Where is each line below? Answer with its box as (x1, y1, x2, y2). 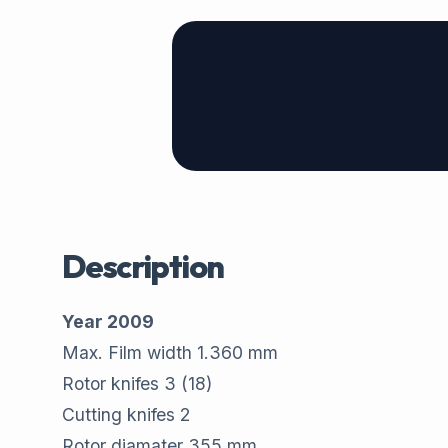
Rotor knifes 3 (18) (62, 373, 212, 395)
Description (62, 246, 224, 287)
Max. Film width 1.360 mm (62, 342, 278, 364)
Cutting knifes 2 (62, 404, 190, 426)
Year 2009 (62, 311, 154, 333)
